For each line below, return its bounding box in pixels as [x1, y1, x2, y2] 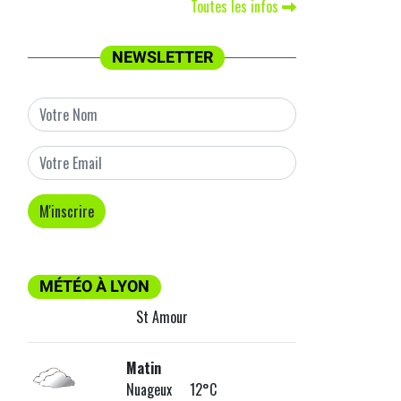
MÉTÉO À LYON [39, 277, 149, 296]
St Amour [136, 306, 188, 328]
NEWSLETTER [111, 48, 213, 67]
